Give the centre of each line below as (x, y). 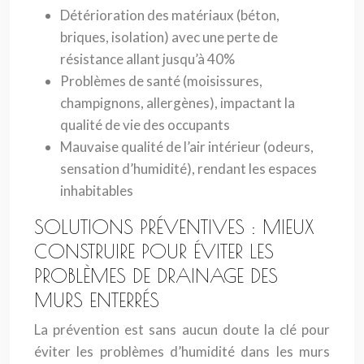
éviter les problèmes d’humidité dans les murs (182, 351)
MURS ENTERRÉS (97, 300)
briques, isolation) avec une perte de (169, 37)
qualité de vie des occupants (145, 125)
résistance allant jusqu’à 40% (147, 59)
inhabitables (97, 191)
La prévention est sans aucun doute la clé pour (182, 329)
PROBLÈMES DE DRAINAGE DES (156, 275)
